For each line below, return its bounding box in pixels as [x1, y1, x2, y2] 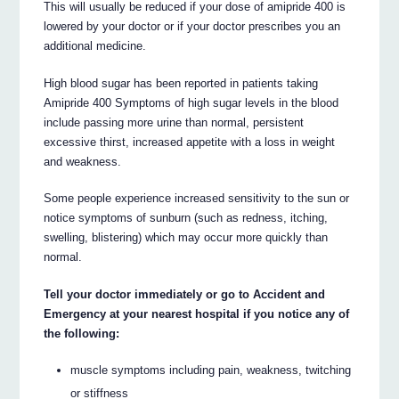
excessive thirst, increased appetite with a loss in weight [44, 134, 336, 149]
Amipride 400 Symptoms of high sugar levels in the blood [44, 95, 339, 110]
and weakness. [44, 154, 122, 168]
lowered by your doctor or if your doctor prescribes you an [44, 19, 341, 33]
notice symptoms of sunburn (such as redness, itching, [44, 211, 329, 225]
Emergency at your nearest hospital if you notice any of [44, 307, 350, 322]
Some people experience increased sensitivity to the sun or [44, 191, 350, 206]
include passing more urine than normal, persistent [44, 115, 305, 129]
